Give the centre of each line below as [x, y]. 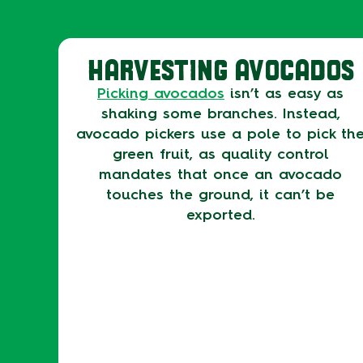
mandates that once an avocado [220, 174]
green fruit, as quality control [220, 154]
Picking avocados [161, 93]
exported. [220, 215]
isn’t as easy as [284, 93]
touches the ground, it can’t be [220, 194]
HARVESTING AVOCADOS [220, 69]
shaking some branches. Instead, [220, 113]
